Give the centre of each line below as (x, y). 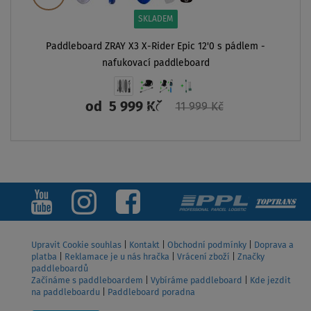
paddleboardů (60, 269)
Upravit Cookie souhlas (76, 245)
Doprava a (274, 245)
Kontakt (144, 245)
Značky (251, 257)
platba (44, 257)
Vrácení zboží (203, 257)
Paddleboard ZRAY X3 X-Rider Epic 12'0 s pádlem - (155, 46)
